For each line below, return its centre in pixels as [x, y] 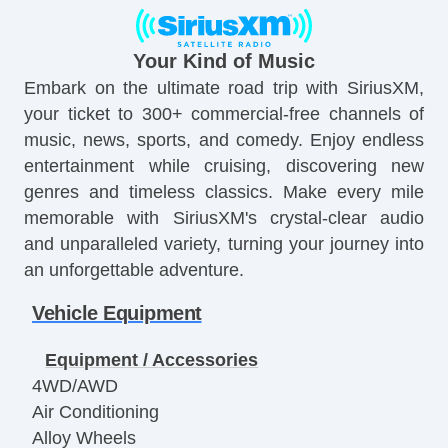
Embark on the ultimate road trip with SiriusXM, [224, 87]
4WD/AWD [75, 386]
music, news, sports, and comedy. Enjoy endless [224, 139]
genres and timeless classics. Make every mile [224, 191]
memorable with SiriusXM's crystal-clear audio [224, 217]
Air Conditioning [95, 412]
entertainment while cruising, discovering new [224, 165]
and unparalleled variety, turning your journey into [224, 243]
